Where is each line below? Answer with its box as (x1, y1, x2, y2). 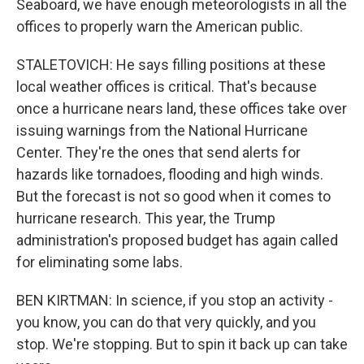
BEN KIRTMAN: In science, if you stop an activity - (16, 292, 333, 309)
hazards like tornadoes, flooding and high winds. (16, 166, 323, 183)
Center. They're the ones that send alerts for (16, 144, 301, 161)
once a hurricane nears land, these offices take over (16, 100, 347, 117)
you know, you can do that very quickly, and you (16, 314, 316, 331)
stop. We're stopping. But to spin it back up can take (16, 336, 348, 353)
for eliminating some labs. (16, 253, 183, 271)
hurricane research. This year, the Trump (16, 210, 275, 227)
